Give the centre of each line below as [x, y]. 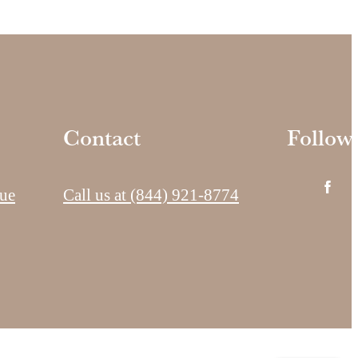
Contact [102, 137]
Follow [320, 137]
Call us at [95, 195]
